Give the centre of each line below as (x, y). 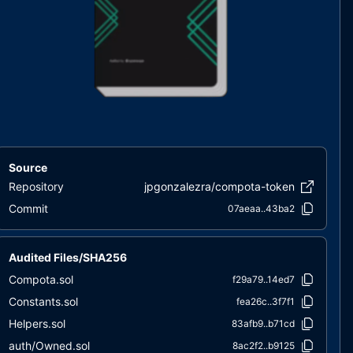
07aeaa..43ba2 (261, 208)
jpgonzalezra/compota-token (219, 186)
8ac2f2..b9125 (263, 346)
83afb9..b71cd (263, 323)
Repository (37, 186)
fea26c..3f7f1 (265, 301)
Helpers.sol (37, 323)
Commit (29, 208)
